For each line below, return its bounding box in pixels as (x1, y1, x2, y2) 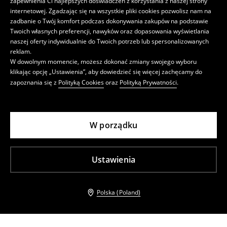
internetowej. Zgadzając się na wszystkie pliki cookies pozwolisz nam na (10, 7, 211, 15)
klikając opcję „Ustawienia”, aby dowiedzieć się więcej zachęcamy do (10, 67, 202, 76)
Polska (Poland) (96, 188, 141, 197)
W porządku (89, 120, 138, 131)
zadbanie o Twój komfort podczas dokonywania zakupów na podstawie (10, 17, 208, 25)
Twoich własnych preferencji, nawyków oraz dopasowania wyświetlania (10, 27, 209, 35)
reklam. (10, 47, 31, 56)
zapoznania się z (10, 78, 58, 87)
